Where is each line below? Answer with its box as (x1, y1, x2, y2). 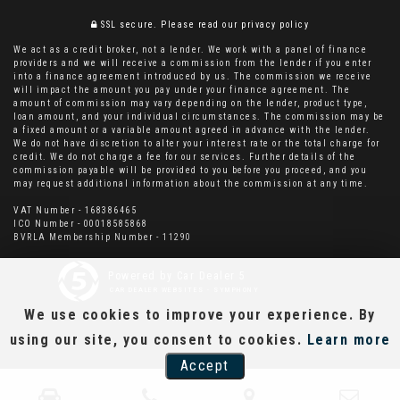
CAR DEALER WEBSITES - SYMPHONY (110, 285, 259, 294)
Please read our (157, 19, 241, 29)
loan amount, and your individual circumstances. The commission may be (13, 111, 385, 121)
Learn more (306, 331, 391, 348)
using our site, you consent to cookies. (9, 331, 307, 348)
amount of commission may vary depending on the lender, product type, (13, 97, 367, 108)
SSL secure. (97, 19, 158, 29)
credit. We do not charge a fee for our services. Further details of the (13, 151, 356, 162)
